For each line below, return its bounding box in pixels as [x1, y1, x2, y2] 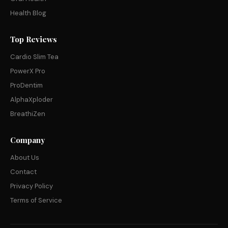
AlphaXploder [10, 95, 53, 104]
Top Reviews [10, 34, 57, 44]
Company [10, 135, 45, 145]
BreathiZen [10, 109, 45, 118]
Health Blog [10, 9, 46, 17]
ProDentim [10, 81, 43, 90]
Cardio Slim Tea [10, 52, 59, 61]
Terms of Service [10, 196, 62, 205]
